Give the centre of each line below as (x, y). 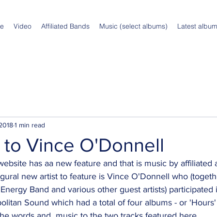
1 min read (30, 125)
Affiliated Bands (65, 26)
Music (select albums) (133, 26)
